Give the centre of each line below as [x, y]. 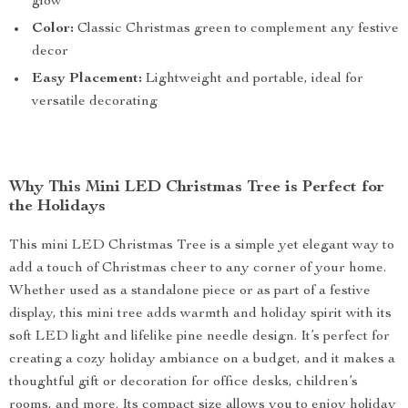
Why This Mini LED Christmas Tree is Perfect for [197, 188]
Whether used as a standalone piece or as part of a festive [190, 291]
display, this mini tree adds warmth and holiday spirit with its [200, 314]
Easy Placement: [87, 79]
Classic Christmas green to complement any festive [236, 29]
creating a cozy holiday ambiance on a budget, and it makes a [202, 360]
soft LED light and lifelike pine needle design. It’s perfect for [199, 337]
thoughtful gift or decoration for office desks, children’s [184, 382]
